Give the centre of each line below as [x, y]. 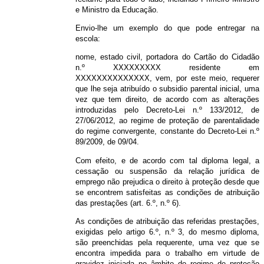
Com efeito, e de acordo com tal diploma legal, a [167, 160]
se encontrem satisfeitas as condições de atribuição [167, 192]
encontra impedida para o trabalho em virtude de [167, 253]
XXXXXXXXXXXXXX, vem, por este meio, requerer [167, 78]
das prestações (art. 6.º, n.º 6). [128, 203]
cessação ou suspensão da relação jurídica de [167, 171]
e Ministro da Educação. [117, 9]
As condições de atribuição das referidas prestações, [167, 222]
